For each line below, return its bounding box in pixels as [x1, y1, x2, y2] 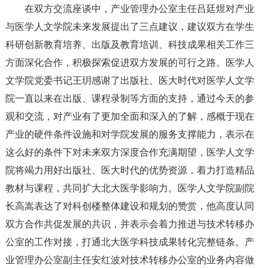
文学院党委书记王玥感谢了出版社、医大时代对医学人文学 [5, 75, 254, 86]
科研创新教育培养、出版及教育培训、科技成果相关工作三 [5, 39, 254, 50]
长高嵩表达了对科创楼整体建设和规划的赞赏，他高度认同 [5, 200, 254, 211]
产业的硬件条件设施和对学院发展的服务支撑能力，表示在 [5, 129, 254, 139]
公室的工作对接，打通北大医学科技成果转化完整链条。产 [5, 236, 254, 247]
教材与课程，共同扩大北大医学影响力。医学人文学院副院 [5, 182, 254, 193]
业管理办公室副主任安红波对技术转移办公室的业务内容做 [5, 254, 254, 265]
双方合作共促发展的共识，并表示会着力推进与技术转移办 [5, 218, 254, 229]
